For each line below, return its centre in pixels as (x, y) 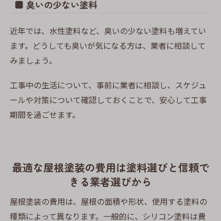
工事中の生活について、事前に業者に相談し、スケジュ (108, 85)
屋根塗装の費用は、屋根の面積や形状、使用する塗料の (109, 201)
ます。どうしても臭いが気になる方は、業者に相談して (108, 46)
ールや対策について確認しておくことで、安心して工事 (108, 100)
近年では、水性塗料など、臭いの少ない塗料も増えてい (108, 31)
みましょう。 (33, 60)
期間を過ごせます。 (45, 115)
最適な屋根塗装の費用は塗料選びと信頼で (110, 167)
